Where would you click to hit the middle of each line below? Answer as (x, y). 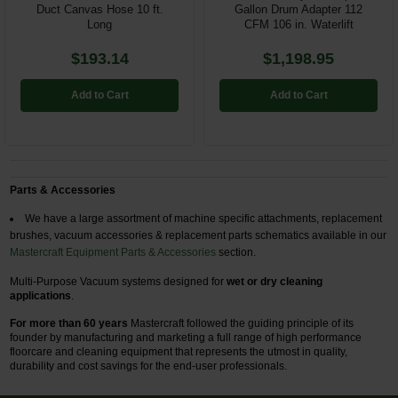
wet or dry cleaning (275, 281)
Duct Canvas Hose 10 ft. (99, 10)
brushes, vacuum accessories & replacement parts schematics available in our (199, 235)
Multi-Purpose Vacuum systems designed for (119, 281)
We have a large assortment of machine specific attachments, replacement (204, 218)
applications (41, 295)
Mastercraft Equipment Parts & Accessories (113, 252)
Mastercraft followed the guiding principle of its (241, 323)
